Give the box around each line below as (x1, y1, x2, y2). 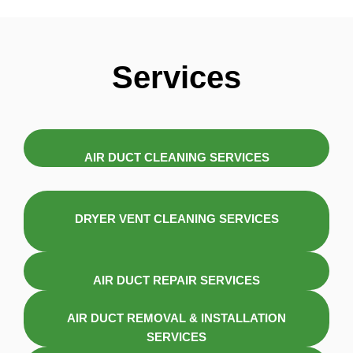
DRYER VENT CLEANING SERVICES (74, 212, 279, 225)
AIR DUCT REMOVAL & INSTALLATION (67, 311, 286, 325)
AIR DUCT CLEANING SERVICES (84, 150, 269, 164)
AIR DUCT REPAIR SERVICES (93, 273, 260, 287)
